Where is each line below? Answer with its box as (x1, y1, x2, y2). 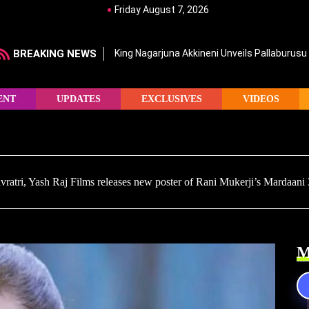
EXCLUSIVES (141, 93, 202, 104)
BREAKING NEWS (13, 48, 97, 60)
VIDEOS (242, 93, 279, 104)
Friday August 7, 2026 (114, 4, 209, 15)
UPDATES (56, 93, 101, 104)
